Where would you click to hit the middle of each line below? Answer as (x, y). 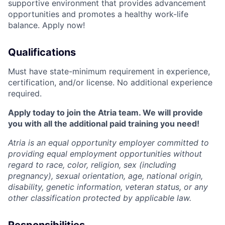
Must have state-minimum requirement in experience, (109, 72)
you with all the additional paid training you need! (104, 124)
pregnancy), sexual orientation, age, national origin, (105, 176)
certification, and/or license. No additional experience (110, 83)
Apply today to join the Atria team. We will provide (105, 113)
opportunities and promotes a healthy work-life (98, 14)
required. (25, 94)
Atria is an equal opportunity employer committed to (108, 143)
